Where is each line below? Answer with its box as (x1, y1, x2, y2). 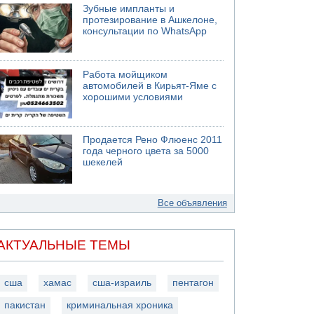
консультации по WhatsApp (83, 26, 207, 36)
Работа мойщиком (83, 69, 168, 80)
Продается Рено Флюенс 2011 (83, 135, 223, 145)
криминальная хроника (67, 299, 174, 310)
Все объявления (157, 198, 227, 208)
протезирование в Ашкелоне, (83, 15, 218, 25)
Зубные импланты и (83, 4, 175, 14)
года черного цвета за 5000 (83, 146, 210, 156)
